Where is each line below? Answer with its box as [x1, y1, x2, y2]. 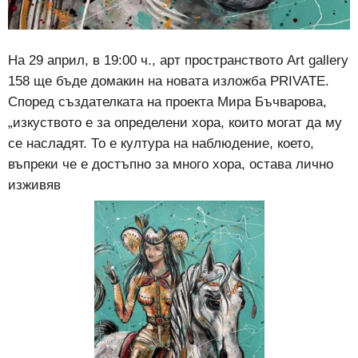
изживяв [8, 177, 61, 193]
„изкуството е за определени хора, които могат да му [8, 114, 342, 130]
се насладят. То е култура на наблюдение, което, [8, 135, 314, 151]
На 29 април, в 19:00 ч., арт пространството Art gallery [8, 52, 348, 68]
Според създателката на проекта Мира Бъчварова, [8, 93, 327, 109]
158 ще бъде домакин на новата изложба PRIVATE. [8, 73, 329, 89]
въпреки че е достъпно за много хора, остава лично [8, 156, 333, 172]
